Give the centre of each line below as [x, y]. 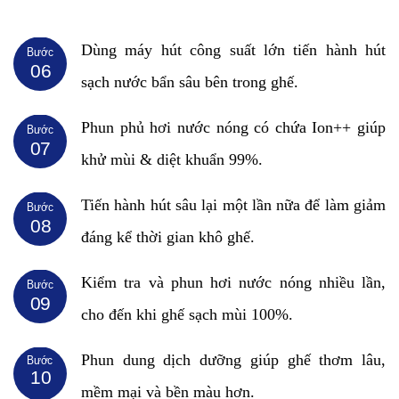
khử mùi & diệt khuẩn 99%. [172, 159]
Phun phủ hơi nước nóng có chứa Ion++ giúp [233, 127]
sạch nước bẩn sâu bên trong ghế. [190, 81]
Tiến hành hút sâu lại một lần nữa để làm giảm [233, 204]
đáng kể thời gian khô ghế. [168, 236]
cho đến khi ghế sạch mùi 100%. [187, 314]
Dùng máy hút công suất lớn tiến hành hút [233, 49]
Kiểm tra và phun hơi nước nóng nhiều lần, [233, 282]
